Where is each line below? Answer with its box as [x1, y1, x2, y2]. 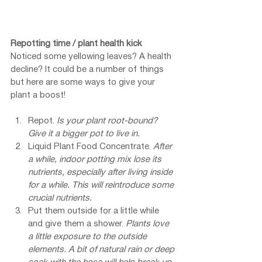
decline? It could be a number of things [11, 65, 166, 74]
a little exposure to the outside [28, 232, 149, 241]
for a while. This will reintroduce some [28, 181, 176, 189]
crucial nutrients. [28, 194, 92, 202]
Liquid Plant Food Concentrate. [28, 142, 153, 151]
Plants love [126, 219, 171, 228]
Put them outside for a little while [28, 206, 161, 215]
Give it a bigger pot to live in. [28, 129, 140, 138]
